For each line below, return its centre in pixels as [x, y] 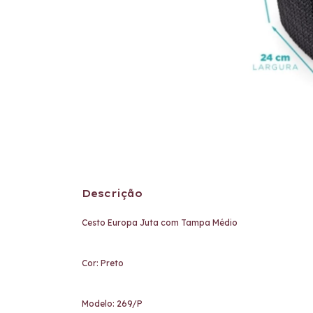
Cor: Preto [103, 263]
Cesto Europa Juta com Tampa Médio [161, 223]
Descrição [112, 194]
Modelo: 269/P [112, 304]
